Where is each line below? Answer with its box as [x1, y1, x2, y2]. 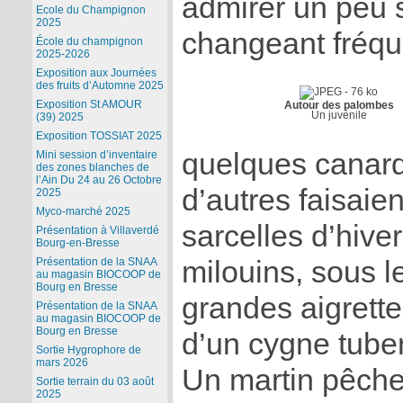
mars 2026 [35, 356, 88, 370]
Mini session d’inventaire [35, 148, 157, 162]
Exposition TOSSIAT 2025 [35, 130, 162, 143]
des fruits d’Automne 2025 [35, 79, 164, 93]
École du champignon [35, 35, 143, 49]
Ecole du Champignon [35, 4, 146, 17]
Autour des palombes [283, 98, 394, 111]
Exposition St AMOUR [35, 98, 142, 112]
